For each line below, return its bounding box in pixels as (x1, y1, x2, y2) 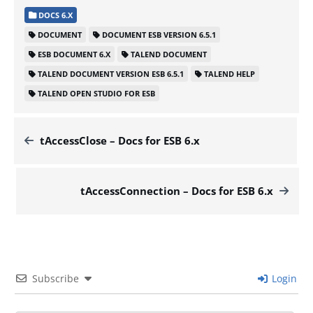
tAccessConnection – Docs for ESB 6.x (80, 184, 273, 198)
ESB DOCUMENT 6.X (38, 49, 110, 59)
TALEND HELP (204, 68, 255, 79)
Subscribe (32, 272, 79, 285)
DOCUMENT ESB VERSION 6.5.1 (102, 29, 216, 40)
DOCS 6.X (36, 10, 73, 20)
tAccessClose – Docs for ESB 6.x (40, 133, 200, 147)
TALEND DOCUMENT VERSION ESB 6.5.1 (38, 68, 184, 79)
